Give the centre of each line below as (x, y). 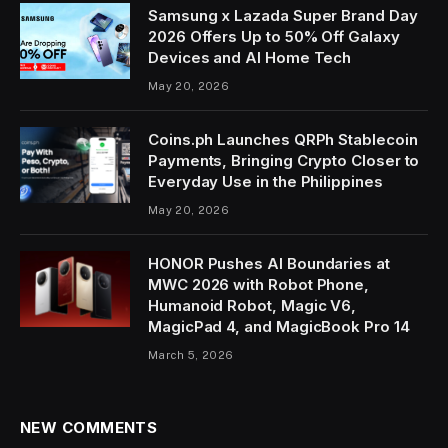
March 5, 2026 (191, 355)
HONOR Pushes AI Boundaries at (269, 263)
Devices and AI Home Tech (250, 57)
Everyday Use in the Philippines (265, 181)
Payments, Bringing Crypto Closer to (284, 160)
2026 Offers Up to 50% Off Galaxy (274, 36)
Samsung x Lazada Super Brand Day (283, 15)
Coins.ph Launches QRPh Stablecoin (283, 139)
